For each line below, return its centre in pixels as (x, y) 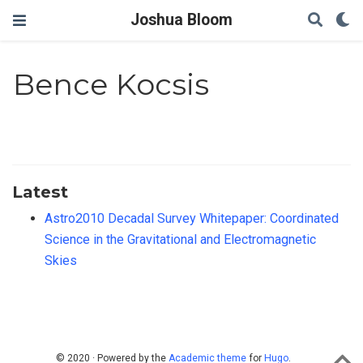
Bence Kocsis (111, 85)
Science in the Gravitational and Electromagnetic (180, 239)
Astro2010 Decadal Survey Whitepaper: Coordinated (192, 218)
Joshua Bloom (181, 20)
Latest (40, 191)
